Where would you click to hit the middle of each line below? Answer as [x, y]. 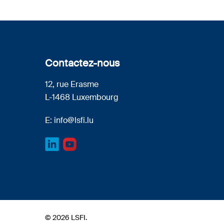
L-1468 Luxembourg [82, 97]
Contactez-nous [82, 63]
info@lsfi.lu [74, 120]
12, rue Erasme [72, 84]
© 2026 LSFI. [66, 217]
